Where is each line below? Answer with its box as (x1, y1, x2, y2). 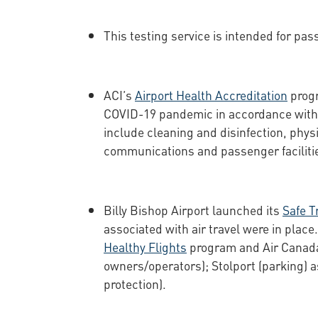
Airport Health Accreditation (135, 84, 287, 104)
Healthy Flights (104, 236, 187, 256)
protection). (104, 273, 166, 293)
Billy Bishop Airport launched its (104, 199, 283, 219)
